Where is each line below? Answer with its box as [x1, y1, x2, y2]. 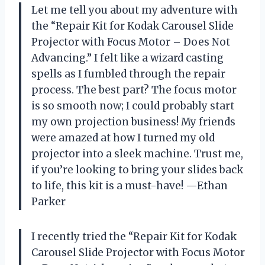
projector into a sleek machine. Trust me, [31, 147, 243, 160]
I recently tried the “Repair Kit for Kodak [31, 230, 237, 243]
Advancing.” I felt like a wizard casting [31, 51, 224, 64]
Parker [31, 195, 66, 208]
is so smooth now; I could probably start [31, 99, 234, 112]
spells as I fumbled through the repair [31, 67, 225, 80]
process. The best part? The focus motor [31, 83, 237, 96]
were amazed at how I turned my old [31, 131, 215, 144]
